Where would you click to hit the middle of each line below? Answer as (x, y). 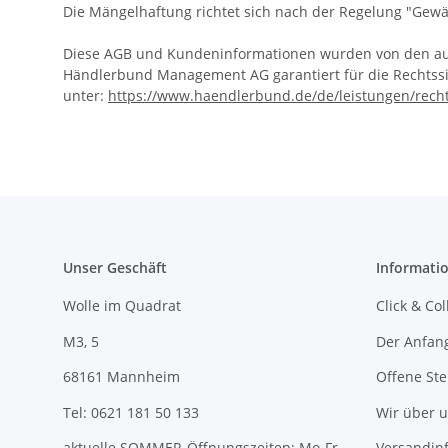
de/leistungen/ (366, 96)
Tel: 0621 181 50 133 (131, 412)
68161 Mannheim (121, 377)
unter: (85, 96)
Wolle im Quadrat (122, 306)
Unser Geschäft (115, 268)
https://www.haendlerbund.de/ (212, 96)
